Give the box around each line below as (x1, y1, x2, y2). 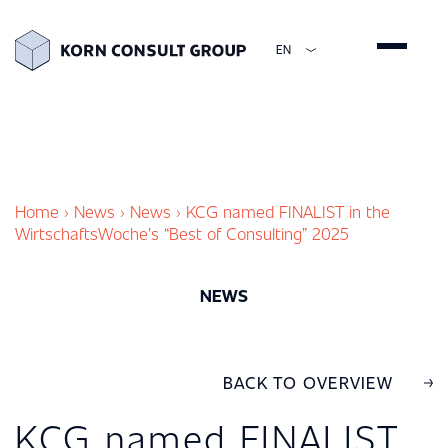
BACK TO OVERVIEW (222, 370, 393, 394)
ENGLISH (277, 102, 325, 119)
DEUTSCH (277, 127, 330, 144)
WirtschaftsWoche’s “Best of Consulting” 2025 (15, 221, 349, 245)
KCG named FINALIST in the (181, 199, 390, 223)
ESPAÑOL (277, 152, 328, 169)
